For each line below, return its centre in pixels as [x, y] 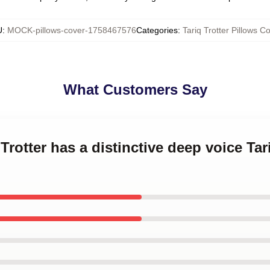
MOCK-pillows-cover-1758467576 [72, 30]
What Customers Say [135, 89]
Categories [157, 30]
